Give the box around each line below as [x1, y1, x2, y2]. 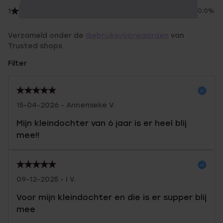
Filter [8, 59, 27, 68]
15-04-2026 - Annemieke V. [16, 101, 115, 110]
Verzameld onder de [8, 31, 86, 40]
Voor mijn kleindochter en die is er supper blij [16, 193, 207, 202]
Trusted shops [8, 42, 62, 50]
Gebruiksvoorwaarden [86, 31, 169, 40]
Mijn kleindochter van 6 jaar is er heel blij [16, 118, 187, 128]
